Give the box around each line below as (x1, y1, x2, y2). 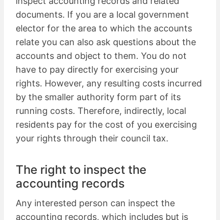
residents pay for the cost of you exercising (16, 119, 197, 130)
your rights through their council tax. (16, 133, 168, 143)
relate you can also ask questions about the (16, 36, 196, 47)
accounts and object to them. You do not (16, 50, 187, 61)
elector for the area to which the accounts (16, 23, 192, 33)
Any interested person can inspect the (16, 197, 175, 208)
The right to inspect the (16, 162, 146, 177)
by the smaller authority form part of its (16, 91, 181, 102)
